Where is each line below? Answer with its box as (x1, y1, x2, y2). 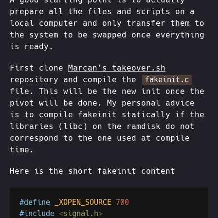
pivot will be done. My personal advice (10, 98, 195, 108)
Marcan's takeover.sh (68, 63, 165, 73)
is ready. (10, 42, 54, 52)
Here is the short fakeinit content (10, 166, 175, 176)
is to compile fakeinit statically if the (10, 110, 204, 120)
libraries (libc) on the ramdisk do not (10, 122, 195, 131)
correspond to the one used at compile (10, 133, 190, 143)
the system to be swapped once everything (10, 30, 204, 40)
